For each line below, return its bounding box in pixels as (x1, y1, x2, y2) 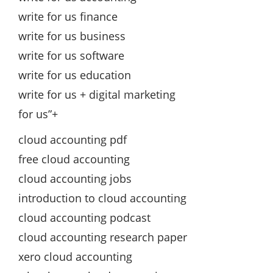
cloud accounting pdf (18, 132, 127, 147)
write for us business (18, 28, 126, 43)
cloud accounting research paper (18, 229, 187, 244)
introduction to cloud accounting (18, 190, 186, 205)
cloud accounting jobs (18, 171, 132, 186)
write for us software (18, 48, 124, 63)
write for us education (18, 67, 131, 82)
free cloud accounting (18, 151, 130, 166)
